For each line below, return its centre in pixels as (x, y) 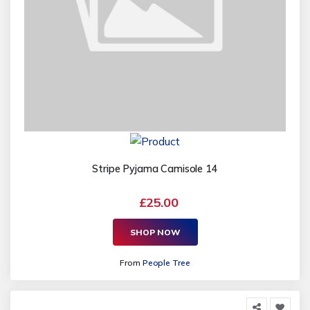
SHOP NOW (155, 232)
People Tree (166, 263)
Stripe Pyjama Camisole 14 (155, 169)
